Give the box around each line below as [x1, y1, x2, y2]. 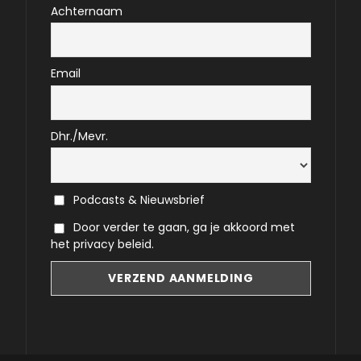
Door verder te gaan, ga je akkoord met [73, 219, 295, 236]
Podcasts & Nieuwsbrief [69, 191, 205, 208]
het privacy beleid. [51, 236, 155, 253]
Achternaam [51, 2, 123, 19]
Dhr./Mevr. [51, 127, 109, 144]
